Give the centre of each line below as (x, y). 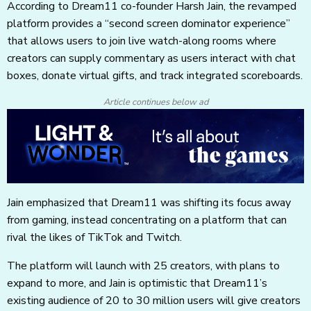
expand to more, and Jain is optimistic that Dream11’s (137, 284)
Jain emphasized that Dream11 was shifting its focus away (149, 203)
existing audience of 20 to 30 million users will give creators (154, 301)
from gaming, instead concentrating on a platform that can (147, 220)
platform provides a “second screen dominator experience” (149, 24)
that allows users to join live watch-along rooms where (142, 41)
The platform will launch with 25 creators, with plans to (143, 266)
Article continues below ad (155, 102)
